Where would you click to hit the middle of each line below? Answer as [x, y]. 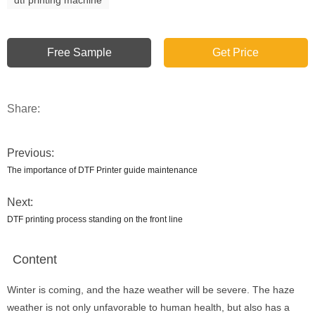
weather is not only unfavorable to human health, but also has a [148, 307]
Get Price [236, 52]
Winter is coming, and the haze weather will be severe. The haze [151, 289]
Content [35, 259]
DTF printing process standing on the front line [95, 219]
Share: [24, 108]
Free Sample [79, 52]
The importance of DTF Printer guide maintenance [102, 170]
